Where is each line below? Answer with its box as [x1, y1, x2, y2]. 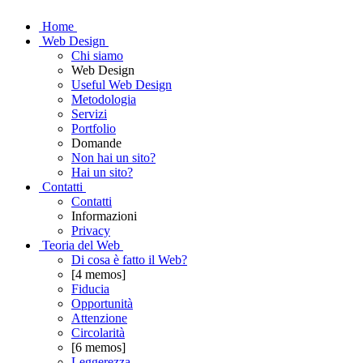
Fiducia [71, 282, 109, 296]
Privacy [71, 224, 110, 237]
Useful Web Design [71, 78, 172, 92]
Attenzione [71, 311, 127, 325]
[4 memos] [71, 267, 126, 281]
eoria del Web [49, 238, 123, 252]
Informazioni [71, 209, 137, 223]
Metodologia [71, 92, 136, 106]
